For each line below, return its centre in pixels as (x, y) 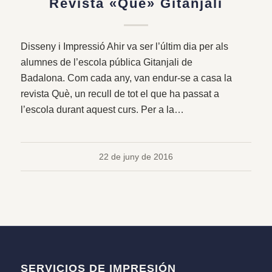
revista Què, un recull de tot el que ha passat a (120, 94)
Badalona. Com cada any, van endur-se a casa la (126, 78)
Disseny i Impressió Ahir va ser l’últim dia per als (124, 47)
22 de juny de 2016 (136, 157)
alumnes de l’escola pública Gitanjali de (106, 63)
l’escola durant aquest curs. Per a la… (102, 110)
